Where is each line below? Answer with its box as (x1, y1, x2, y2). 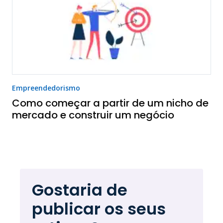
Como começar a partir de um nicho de (12, 96, 209, 110)
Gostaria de (32, 178, 127, 201)
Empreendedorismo (12, 83, 80, 93)
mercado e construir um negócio (12, 108, 174, 122)
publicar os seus (32, 197, 166, 220)
